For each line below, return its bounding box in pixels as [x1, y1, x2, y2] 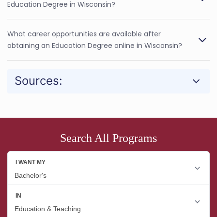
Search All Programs [60, 131, 157, 144]
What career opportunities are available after [7, 29, 161, 39]
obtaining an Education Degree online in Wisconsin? [7, 40, 182, 50]
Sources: [15, 73, 62, 88]
